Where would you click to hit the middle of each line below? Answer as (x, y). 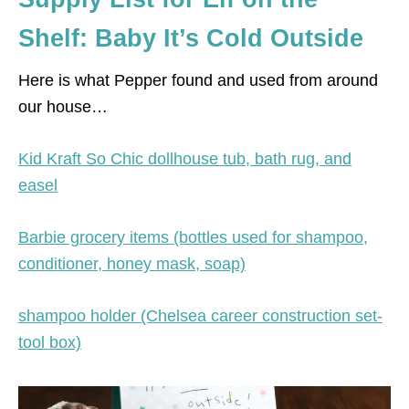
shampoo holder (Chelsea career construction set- (200, 315)
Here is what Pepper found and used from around (198, 80)
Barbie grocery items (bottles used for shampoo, (193, 237)
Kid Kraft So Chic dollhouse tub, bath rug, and (185, 158)
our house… (63, 106)
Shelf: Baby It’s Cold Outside (191, 38)
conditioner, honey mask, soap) (132, 263)
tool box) (50, 342)
